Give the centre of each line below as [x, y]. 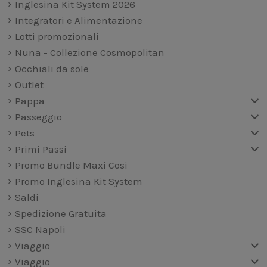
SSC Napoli [40, 230]
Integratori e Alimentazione [78, 21]
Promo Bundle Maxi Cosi [71, 165]
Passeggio [38, 117]
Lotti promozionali [57, 37]
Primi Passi [41, 149]
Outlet [29, 85]
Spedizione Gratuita [60, 214]
